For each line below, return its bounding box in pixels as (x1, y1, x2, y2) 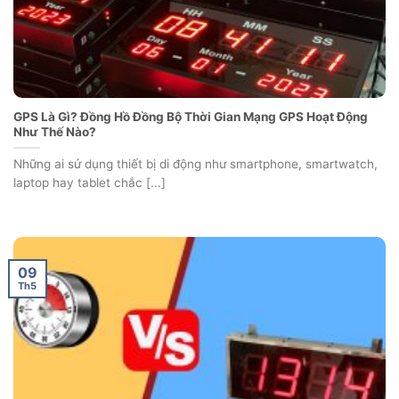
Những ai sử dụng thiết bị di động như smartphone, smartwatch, (13, 156, 378, 171)
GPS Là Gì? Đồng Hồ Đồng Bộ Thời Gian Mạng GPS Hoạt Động (13, 109, 368, 124)
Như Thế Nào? (13, 124, 96, 139)
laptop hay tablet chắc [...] (13, 175, 166, 190)
